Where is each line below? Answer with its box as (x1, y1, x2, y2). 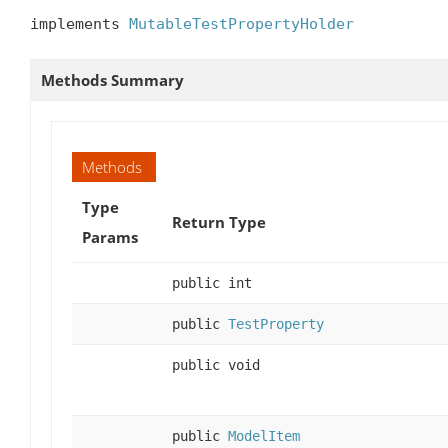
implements (30, 15, 129, 34)
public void (172, 357, 260, 374)
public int (172, 275, 252, 292)
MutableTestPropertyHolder (129, 15, 354, 34)
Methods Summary (41, 70, 184, 91)
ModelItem (228, 428, 300, 445)
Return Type (172, 212, 266, 233)
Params (82, 227, 138, 248)
